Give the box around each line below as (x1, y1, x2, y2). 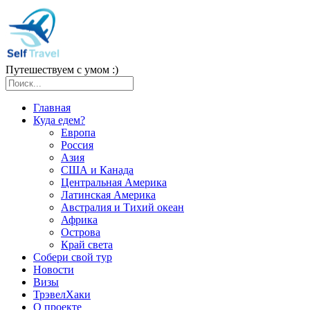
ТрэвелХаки (33, 289, 91, 300)
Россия (61, 139, 93, 151)
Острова (61, 226, 100, 238)
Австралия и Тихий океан (61, 201, 184, 213)
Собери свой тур (33, 251, 112, 263)
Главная (33, 102, 71, 113)
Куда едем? (33, 114, 85, 126)
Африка (61, 214, 98, 226)
